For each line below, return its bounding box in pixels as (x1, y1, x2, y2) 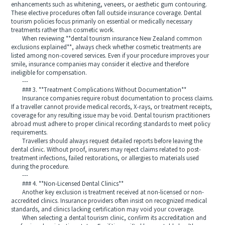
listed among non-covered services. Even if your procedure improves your (11, 52, 209, 59)
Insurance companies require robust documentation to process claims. (11, 95, 214, 102)
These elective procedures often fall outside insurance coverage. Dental (11, 10, 202, 17)
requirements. (11, 129, 48, 136)
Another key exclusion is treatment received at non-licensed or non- (11, 189, 204, 196)
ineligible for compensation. (11, 69, 87, 76)
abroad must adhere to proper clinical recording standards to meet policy (11, 121, 211, 128)
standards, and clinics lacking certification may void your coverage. (11, 206, 195, 213)
